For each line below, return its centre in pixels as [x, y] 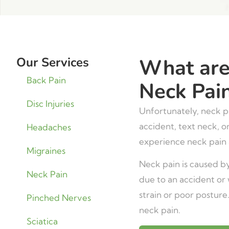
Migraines [46, 151]
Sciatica [42, 221]
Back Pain [46, 80]
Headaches [49, 127]
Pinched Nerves [59, 198]
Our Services [53, 62]
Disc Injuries [50, 104]
